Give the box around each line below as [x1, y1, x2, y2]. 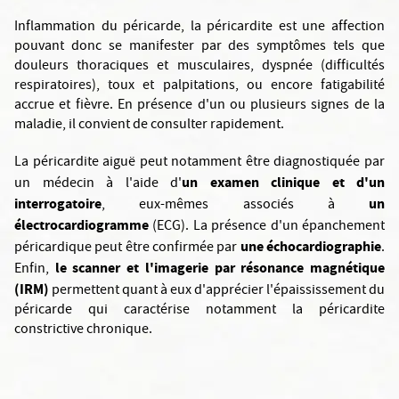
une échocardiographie [240, 237, 382, 256]
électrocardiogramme [14, 216, 149, 234]
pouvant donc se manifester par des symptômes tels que [14, 37, 385, 58]
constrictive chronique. [14, 320, 152, 341]
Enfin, [14, 259, 55, 281]
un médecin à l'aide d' [14, 174, 182, 195]
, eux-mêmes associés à [102, 195, 369, 216]
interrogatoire [14, 194, 102, 213]
